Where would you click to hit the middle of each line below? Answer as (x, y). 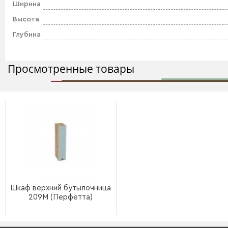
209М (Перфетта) (61, 197)
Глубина (27, 35)
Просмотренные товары (71, 69)
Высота (26, 19)
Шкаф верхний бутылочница (61, 188)
